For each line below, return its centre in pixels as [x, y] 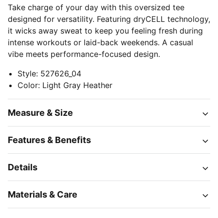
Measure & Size [40, 113]
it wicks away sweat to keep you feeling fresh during [105, 31]
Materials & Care [43, 194]
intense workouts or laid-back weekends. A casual [100, 42]
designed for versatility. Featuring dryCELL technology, [109, 19]
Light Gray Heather [77, 85]
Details [23, 167]
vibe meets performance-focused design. [84, 54]
